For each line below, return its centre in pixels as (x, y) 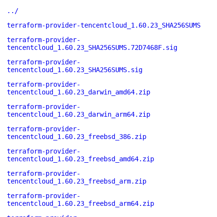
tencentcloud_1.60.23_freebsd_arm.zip (77, 181)
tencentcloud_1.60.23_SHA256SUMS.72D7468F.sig (92, 47)
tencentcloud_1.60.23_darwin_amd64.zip (78, 92)
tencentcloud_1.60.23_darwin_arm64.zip (78, 114)
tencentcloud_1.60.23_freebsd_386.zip (77, 137)
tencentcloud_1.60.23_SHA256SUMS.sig (75, 70)
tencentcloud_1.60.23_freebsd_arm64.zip (80, 203)
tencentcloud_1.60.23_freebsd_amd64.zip (80, 159)
